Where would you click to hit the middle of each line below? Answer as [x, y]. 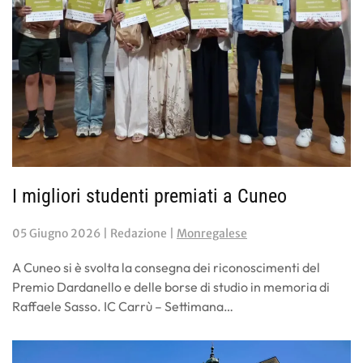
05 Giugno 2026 [56, 233]
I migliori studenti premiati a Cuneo [149, 196]
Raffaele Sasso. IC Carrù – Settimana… [123, 306]
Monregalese [212, 233]
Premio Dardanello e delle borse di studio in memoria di [171, 286]
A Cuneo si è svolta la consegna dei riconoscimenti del [166, 267]
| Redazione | [139, 233]
